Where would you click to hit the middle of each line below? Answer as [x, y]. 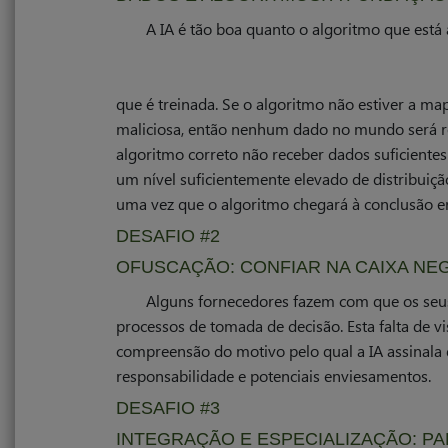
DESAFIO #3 [170, 408]
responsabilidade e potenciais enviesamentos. [273, 375]
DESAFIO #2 [168, 236]
